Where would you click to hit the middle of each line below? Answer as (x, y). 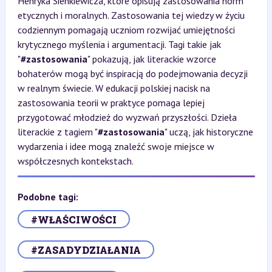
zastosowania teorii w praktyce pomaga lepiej (111, 103)
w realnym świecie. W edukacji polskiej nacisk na (114, 88)
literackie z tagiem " (57, 132)
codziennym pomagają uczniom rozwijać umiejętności (126, 30)
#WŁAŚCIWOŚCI (73, 219)
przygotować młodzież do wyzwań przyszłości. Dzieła (127, 117)
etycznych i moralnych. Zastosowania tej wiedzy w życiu (131, 15)
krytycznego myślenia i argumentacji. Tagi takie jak (119, 44)
